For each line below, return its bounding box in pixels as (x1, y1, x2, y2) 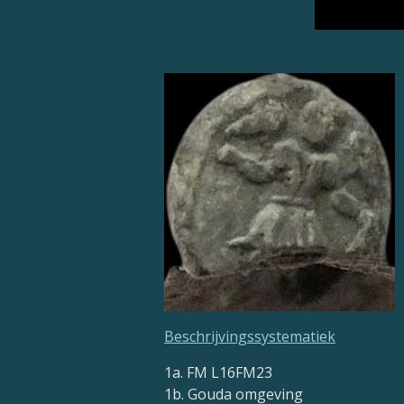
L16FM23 (211, 363, 272, 383)
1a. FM (164, 363, 211, 383)
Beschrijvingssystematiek (164, 326, 335, 347)
